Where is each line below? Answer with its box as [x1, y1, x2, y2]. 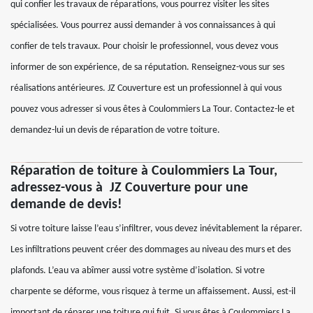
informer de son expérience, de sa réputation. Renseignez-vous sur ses [10, 62, 284, 73]
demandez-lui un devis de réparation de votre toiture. [10, 125, 220, 136]
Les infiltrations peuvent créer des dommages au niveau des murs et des [10, 245, 291, 255]
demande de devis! [10, 198, 122, 212]
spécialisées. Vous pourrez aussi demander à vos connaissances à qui [10, 20, 275, 31]
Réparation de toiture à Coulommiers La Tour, [10, 164, 277, 178]
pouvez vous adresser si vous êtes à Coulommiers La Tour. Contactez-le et [10, 104, 295, 115]
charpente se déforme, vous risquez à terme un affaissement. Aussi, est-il [10, 286, 296, 297]
